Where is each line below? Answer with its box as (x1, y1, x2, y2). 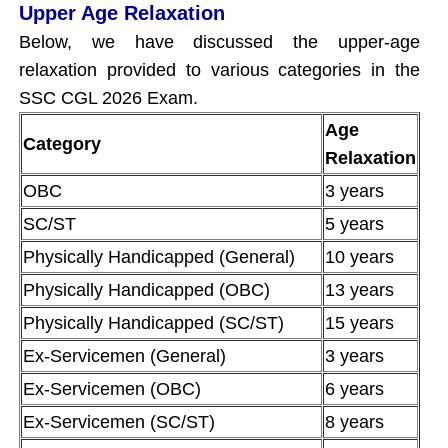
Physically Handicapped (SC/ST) (23, 312, 284, 333)
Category (23, 133, 101, 154)
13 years (325, 279, 394, 300)
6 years (325, 378, 384, 399)
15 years (325, 312, 394, 333)
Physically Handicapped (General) (23, 246, 295, 267)
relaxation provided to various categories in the (19, 59, 420, 80)
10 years (325, 246, 394, 267)
